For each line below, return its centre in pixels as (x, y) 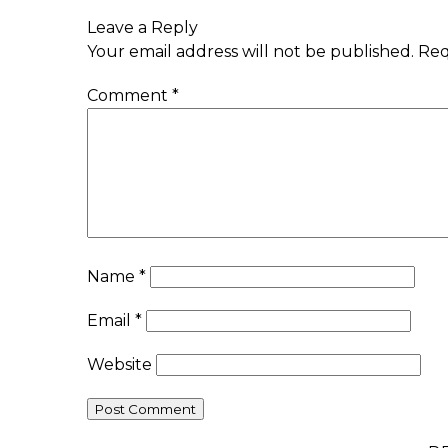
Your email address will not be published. (250, 51)
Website (119, 364)
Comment (129, 95)
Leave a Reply (142, 27)
